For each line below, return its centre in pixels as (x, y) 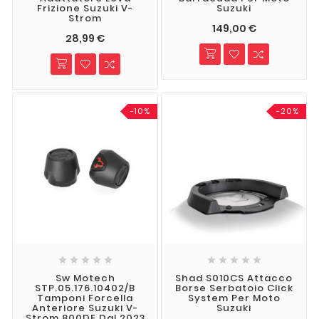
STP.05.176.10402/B (85, 288)
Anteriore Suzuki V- (85, 308)
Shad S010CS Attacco (234, 278)
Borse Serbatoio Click (234, 288)
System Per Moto (234, 298)
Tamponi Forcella (85, 298)
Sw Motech (85, 278)
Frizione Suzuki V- (85, 9)
